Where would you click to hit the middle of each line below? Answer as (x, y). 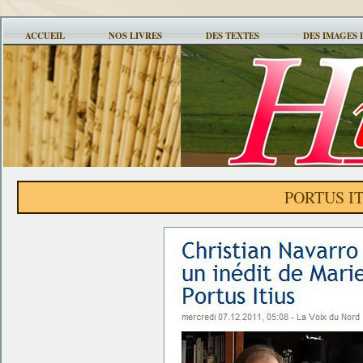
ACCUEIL (45, 36)
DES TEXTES (233, 36)
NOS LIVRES (135, 36)
